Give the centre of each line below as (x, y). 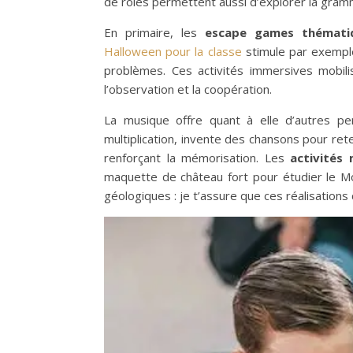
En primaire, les (155, 32)
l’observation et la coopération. (188, 89)
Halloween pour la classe (173, 51)
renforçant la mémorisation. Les (194, 157)
